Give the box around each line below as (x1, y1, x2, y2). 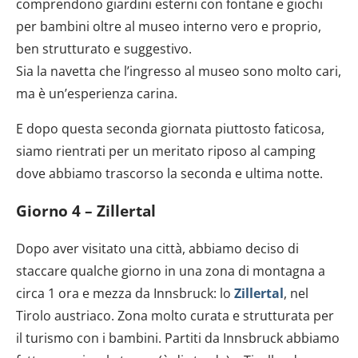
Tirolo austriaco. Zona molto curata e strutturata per (16, 306, 334, 324)
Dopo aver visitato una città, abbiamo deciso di (16, 239, 299, 257)
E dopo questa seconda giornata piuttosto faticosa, (16, 120, 324, 138)
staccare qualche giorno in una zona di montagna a (16, 261, 325, 280)
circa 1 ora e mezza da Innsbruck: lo (16, 284, 234, 302)
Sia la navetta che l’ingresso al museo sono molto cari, (16, 62, 341, 81)
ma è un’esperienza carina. (16, 85, 177, 103)
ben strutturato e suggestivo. (16, 40, 192, 58)
